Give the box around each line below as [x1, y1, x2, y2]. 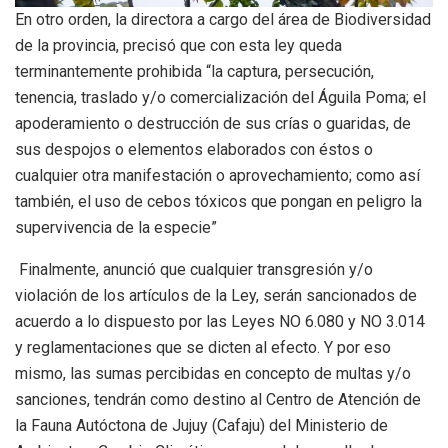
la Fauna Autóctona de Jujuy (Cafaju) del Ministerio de [15, 415, 388, 435]
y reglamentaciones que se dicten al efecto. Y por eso [15, 337, 391, 357]
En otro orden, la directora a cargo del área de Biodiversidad [15, 9, 431, 29]
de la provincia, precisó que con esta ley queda [15, 35, 342, 55]
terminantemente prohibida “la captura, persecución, [15, 61, 374, 81]
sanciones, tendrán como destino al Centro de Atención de [15, 389, 421, 409]
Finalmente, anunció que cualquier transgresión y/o [15, 259, 373, 279]
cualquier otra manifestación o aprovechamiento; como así [15, 165, 420, 185]
